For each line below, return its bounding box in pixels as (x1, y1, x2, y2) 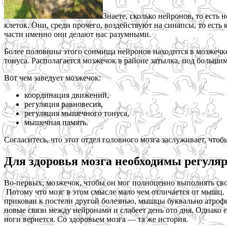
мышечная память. (24, 118, 88, 127)
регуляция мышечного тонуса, (24, 108, 129, 118)
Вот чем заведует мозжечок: (4, 73, 101, 82)
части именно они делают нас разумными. (4, 29, 151, 39)
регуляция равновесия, (24, 99, 103, 108)
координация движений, (24, 90, 109, 99)
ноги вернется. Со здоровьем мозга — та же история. (4, 214, 188, 223)
